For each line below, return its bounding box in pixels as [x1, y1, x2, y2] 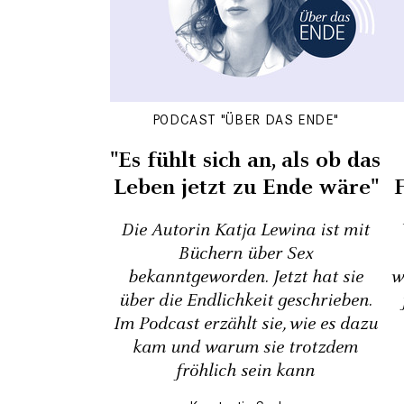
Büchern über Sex [178, 242, 313, 266]
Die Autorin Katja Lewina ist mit [121, 218, 370, 243]
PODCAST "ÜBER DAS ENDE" [151, 111, 339, 128]
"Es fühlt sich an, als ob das [110, 145, 381, 176]
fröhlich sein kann [176, 359, 315, 383]
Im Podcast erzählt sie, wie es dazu [113, 312, 378, 336]
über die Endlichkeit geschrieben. [118, 289, 372, 313]
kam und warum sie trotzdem [133, 335, 358, 360]
